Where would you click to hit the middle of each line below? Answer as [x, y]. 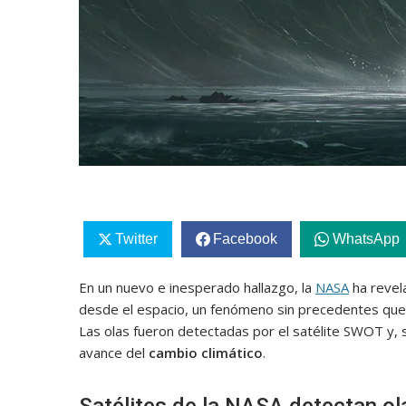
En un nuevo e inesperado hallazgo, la [197, 288]
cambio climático [206, 353]
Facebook [245, 239]
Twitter [136, 239]
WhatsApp [366, 239]
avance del [114, 353]
